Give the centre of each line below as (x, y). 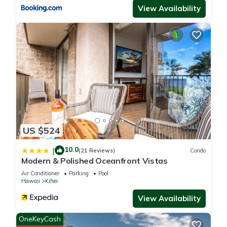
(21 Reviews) (97, 150)
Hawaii (31, 181)
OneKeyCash (40, 219)
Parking (79, 174)
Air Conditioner (40, 174)
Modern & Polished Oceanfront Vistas (94, 161)
